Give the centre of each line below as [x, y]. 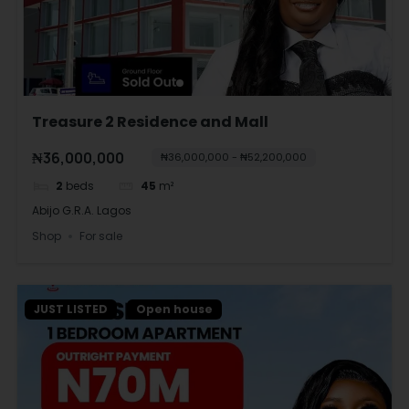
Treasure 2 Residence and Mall [151, 122]
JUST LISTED [71, 309]
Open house [174, 309]
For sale [101, 236]
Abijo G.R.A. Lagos [82, 210]
